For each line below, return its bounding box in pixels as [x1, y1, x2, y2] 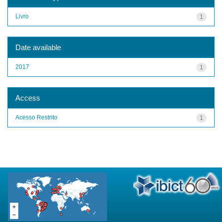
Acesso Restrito [15, 113, 57, 121]
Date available [15, 43, 61, 52]
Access [15, 93, 40, 102]
